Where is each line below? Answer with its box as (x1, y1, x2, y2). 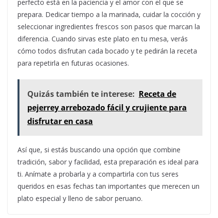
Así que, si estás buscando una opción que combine (18, 145, 181, 155)
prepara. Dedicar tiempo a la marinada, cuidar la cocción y (18, 10, 200, 19)
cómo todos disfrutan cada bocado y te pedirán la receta (18, 46, 197, 56)
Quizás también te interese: (27, 89, 135, 100)
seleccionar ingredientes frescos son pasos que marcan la (18, 22, 200, 32)
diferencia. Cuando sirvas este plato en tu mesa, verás (18, 34, 188, 44)
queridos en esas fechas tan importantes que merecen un (18, 182, 200, 191)
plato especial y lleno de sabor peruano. (18, 194, 143, 203)
